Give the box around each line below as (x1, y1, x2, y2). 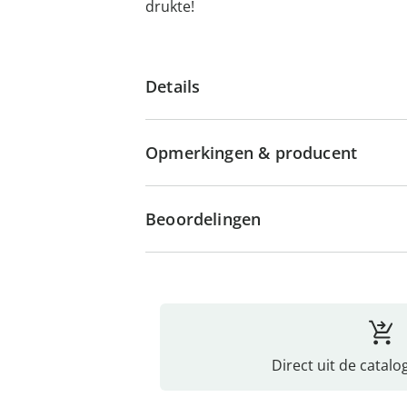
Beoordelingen (145, 208, 262, 230)
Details (145, 75, 201, 97)
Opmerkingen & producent (145, 142, 358, 164)
